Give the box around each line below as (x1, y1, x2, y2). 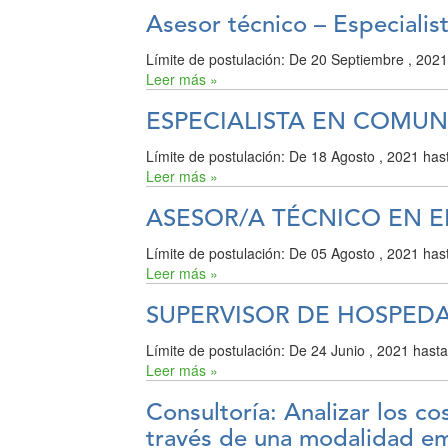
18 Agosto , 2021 (311, 146, 420, 167)
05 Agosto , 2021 (311, 243, 420, 264)
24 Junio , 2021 (311, 340, 410, 361)
